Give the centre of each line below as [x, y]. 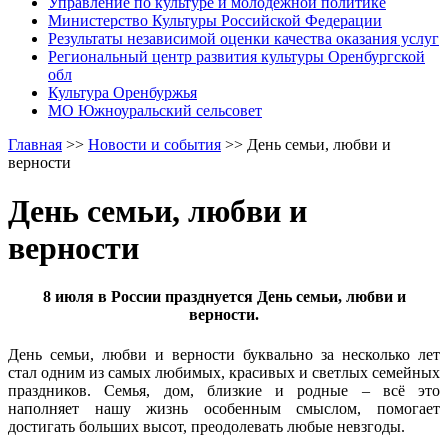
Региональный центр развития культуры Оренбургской [236, 56]
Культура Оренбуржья [122, 92]
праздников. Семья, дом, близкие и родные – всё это [224, 390]
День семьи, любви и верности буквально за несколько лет [224, 354]
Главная [35, 144]
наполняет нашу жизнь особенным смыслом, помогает [224, 408]
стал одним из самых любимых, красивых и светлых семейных [224, 372]
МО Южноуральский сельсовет [155, 110]
